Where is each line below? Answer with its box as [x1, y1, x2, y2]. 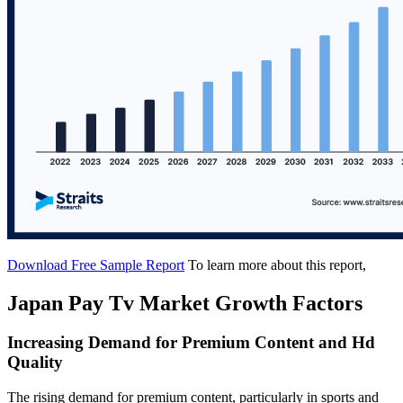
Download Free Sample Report [7, 256, 184, 273]
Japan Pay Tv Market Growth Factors [7, 291, 363, 315]
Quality [7, 353, 63, 372]
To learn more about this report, [188, 256, 366, 273]
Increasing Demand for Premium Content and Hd [7, 333, 375, 353]
